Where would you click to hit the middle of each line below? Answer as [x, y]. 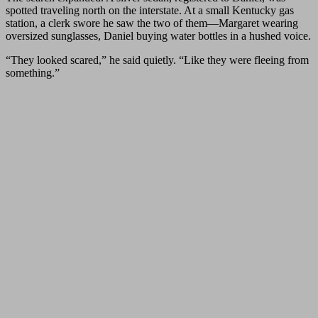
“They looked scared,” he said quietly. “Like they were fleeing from [157, 60]
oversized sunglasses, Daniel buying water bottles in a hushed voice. [158, 36]
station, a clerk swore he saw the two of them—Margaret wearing [152, 23]
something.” [33, 73]
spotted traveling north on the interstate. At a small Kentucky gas [150, 11]
